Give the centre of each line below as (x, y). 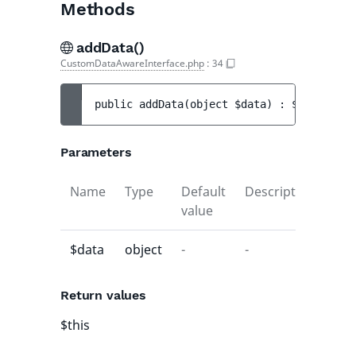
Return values (103, 295)
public (117, 104)
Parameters (96, 152)
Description (280, 192)
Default (203, 192)
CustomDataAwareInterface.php (132, 63)
